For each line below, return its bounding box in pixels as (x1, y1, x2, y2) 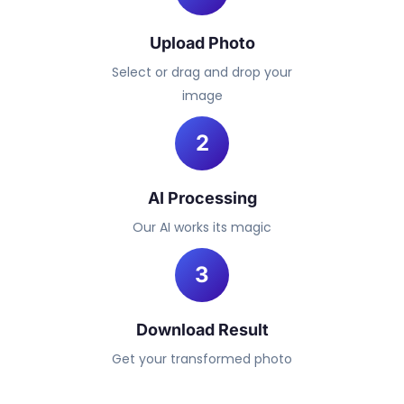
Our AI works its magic (133, 218, 271, 236)
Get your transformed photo (112, 350, 292, 368)
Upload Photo (149, 33, 255, 52)
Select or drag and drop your (112, 63, 292, 81)
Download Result (135, 320, 269, 339)
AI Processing (147, 188, 257, 207)
